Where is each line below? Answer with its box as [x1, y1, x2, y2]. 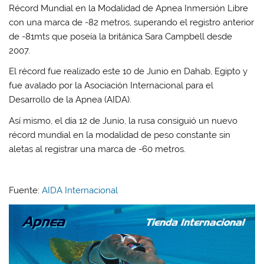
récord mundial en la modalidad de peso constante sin [9, 129, 231, 140]
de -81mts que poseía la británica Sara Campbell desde [9, 31, 233, 42]
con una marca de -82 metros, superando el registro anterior [9, 16, 255, 28]
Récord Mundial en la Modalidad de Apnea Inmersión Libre [9, 2, 249, 14]
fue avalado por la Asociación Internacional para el [9, 80, 214, 91]
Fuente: [9, 185, 42, 196]
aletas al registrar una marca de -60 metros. [9, 143, 186, 154]
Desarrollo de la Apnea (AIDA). [9, 94, 132, 105]
